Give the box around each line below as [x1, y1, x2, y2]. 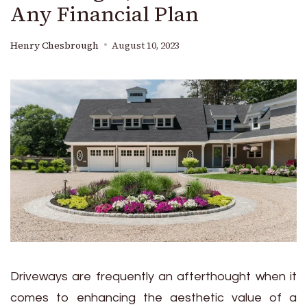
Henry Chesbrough [10, 38, 99, 52]
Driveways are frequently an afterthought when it [10, 269, 297, 283]
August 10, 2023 [112, 38, 180, 52]
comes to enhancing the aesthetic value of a [10, 291, 297, 304]
